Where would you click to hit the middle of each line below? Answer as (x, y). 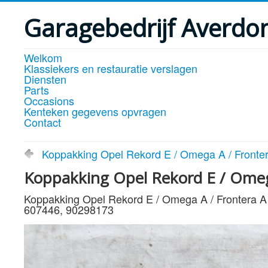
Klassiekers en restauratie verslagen (111, 68)
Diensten (45, 79)
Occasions (49, 100)
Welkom (43, 57)
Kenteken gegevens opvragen (95, 111)
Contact (42, 122)
